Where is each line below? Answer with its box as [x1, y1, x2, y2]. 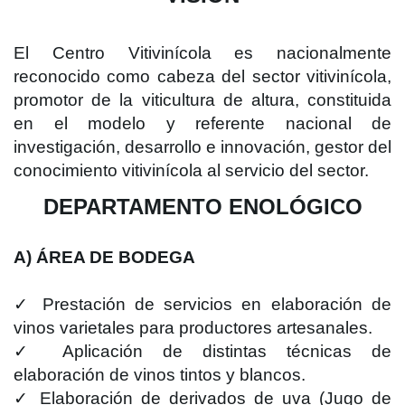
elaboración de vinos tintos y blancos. [14, 365, 306, 384]
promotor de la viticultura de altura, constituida [14, 90, 391, 109]
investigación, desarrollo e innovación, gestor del [14, 137, 391, 156]
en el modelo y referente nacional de [14, 114, 391, 133]
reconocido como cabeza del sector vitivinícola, [14, 67, 391, 86]
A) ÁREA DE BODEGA [14, 248, 195, 267]
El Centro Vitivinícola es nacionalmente [14, 43, 391, 62]
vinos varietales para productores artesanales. [14, 318, 372, 337]
